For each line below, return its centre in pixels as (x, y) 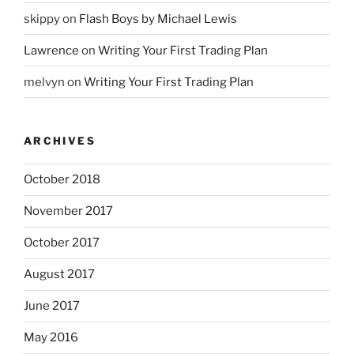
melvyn (44, 82)
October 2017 (62, 243)
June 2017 (52, 306)
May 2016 (51, 338)
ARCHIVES (60, 141)
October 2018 (62, 180)
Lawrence (51, 50)
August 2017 (59, 275)
